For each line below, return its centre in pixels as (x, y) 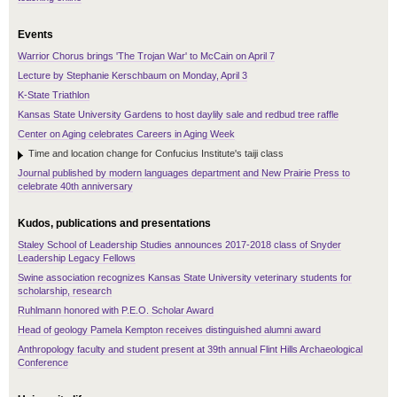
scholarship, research (65, 291)
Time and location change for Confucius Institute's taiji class (156, 154)
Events (35, 35)
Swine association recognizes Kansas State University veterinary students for (185, 278)
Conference (43, 363)
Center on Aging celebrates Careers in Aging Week (126, 134)
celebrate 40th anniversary (75, 187)
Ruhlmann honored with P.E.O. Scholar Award (116, 311)
